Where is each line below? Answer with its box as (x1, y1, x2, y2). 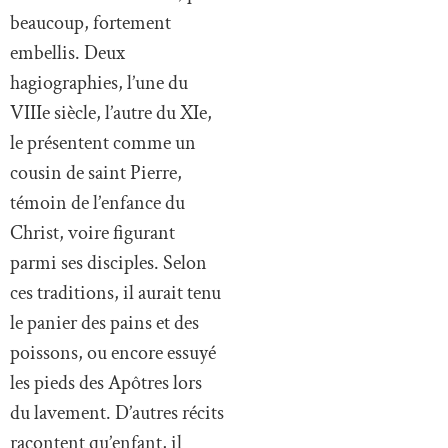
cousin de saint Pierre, (10, 160, 182, 187)
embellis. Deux (10, 40, 125, 67)
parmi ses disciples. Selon (10, 250, 207, 277)
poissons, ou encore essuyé (10, 340, 216, 367)
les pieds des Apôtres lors (10, 370, 202, 397)
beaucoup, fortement (10, 10, 171, 37)
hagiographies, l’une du (10, 70, 188, 97)
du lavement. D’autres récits (10, 400, 224, 427)
